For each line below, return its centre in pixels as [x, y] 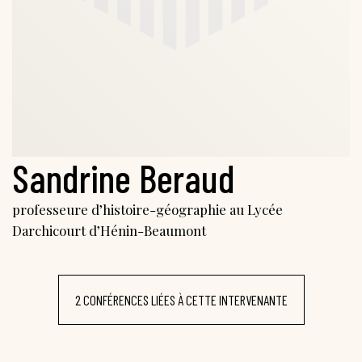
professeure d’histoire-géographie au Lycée [147, 209]
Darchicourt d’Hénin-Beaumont [109, 230]
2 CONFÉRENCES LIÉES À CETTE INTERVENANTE [181, 299]
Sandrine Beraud [124, 177]
